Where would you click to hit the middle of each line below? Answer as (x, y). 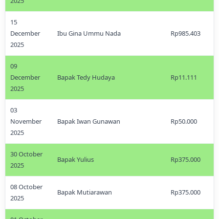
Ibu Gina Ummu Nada (89, 33)
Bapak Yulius (76, 159)
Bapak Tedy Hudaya (86, 77)
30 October (26, 154)
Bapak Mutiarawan (85, 192)
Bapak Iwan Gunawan (89, 121)
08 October (26, 187)
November (26, 121)
